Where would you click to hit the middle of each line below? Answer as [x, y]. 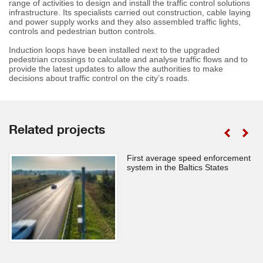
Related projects [57, 131]
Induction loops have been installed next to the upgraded [114, 50]
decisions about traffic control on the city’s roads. [99, 78]
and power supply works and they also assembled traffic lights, [125, 21]
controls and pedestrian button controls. [82, 31]
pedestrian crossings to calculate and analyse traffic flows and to [128, 59]
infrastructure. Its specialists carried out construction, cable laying [130, 12]
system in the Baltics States [177, 167]
